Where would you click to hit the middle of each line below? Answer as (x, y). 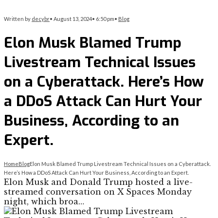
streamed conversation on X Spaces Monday (98, 192)
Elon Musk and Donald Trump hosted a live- (98, 182)
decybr (41, 19)
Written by (18, 19)
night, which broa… (44, 202)
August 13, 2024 (73, 19)
